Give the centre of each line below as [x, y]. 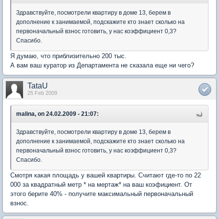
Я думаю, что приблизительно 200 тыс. [68, 56]
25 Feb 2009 [42, 93]
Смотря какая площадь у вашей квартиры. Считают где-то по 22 [106, 175]
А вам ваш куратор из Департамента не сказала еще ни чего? [102, 66]
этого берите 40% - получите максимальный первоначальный [102, 194]
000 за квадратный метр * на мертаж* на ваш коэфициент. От [101, 185]
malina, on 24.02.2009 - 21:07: [57, 114]
